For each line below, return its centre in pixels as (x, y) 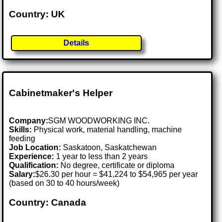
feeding (22, 139)
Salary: (22, 174)
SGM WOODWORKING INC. (99, 121)
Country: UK (37, 14)
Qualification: (34, 166)
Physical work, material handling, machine (107, 130)
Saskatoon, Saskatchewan (110, 148)
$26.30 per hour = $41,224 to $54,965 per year (117, 174)
